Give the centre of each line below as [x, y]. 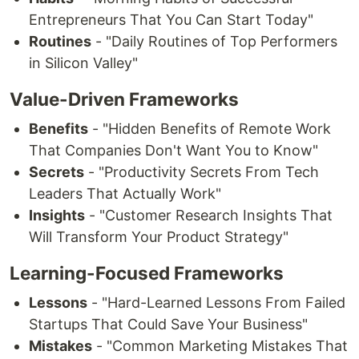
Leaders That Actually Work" [125, 194]
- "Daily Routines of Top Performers [214, 42]
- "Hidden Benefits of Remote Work [210, 129]
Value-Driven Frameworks [124, 99]
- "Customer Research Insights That [209, 216]
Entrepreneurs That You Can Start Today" [171, 20]
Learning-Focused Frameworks [147, 273]
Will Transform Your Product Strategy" [159, 237]
